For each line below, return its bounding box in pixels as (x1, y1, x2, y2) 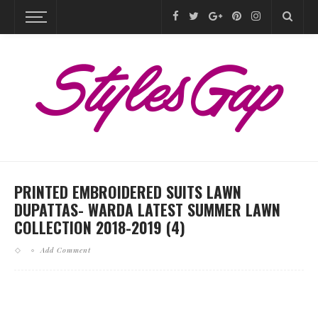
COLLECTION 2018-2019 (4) (14, 216, 185, 238)
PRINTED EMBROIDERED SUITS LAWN (14, 180, 241, 203)
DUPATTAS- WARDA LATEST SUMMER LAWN (14, 198, 280, 221)
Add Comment (40, 245, 91, 255)
